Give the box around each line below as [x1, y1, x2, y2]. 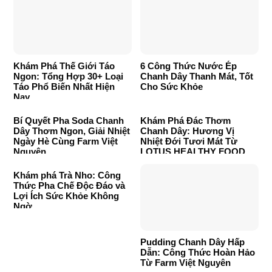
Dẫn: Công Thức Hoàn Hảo [140, 246, 255, 257]
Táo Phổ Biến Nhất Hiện [13, 81, 115, 92]
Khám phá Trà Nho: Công [13, 169, 121, 180]
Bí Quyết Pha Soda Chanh [13, 115, 124, 126]
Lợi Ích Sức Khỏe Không [13, 190, 119, 201]
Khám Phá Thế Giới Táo [13, 60, 115, 71]
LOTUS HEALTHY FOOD [140, 146, 245, 157]
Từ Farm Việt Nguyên [140, 257, 231, 268]
